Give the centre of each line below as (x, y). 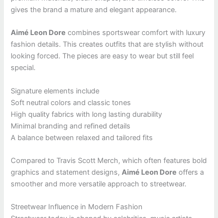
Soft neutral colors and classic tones (71, 102)
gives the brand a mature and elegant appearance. (94, 9)
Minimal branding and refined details (71, 126)
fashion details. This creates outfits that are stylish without (107, 45)
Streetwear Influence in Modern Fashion (77, 207)
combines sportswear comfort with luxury (136, 33)
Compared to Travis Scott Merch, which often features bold (109, 160)
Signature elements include (55, 91)
